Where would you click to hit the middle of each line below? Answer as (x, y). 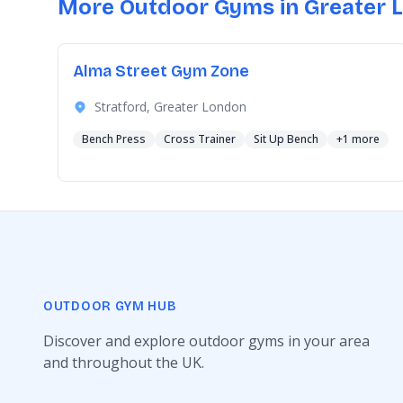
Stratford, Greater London (170, 107)
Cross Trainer (200, 139)
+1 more (358, 139)
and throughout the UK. (124, 363)
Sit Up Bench (286, 139)
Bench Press (114, 139)
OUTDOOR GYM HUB (110, 306)
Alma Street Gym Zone (161, 71)
